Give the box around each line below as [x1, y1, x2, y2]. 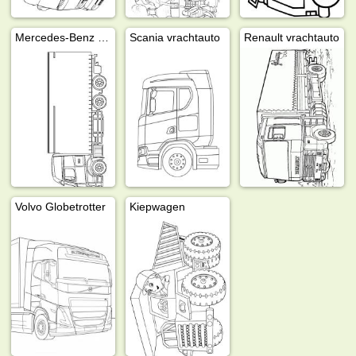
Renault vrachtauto [244, 30, 340, 44]
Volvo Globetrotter [15, 199, 106, 213]
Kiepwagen [130, 199, 186, 213]
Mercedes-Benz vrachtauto [98, 30, 110, 44]
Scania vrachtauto [130, 30, 221, 44]
